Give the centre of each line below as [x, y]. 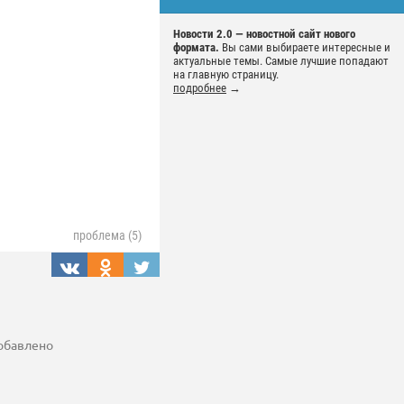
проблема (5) [107, 236]
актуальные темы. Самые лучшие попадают [281, 61]
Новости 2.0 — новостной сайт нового [264, 34]
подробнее [200, 88]
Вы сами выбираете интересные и [305, 48]
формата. [196, 48]
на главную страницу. [226, 75]
